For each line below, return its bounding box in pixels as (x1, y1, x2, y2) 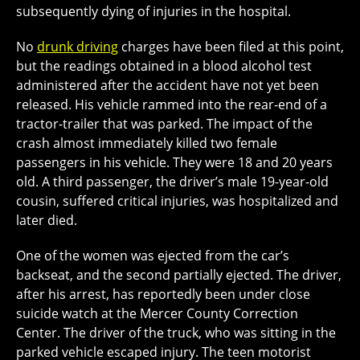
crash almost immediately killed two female (16, 134, 277, 153)
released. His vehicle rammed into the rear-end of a (16, 96, 327, 114)
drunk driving (37, 38, 118, 56)
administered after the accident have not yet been (16, 76, 319, 95)
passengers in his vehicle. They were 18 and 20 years (16, 153, 333, 172)
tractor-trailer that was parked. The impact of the (16, 115, 313, 133)
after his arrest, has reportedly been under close (16, 285, 310, 304)
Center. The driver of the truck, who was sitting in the (16, 324, 336, 342)
